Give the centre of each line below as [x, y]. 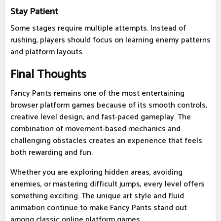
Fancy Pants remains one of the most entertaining [97, 94]
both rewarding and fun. [52, 153]
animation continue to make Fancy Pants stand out [99, 208]
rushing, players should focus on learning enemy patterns [110, 40]
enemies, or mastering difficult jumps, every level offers [108, 184]
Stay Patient [34, 12]
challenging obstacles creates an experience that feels [106, 141]
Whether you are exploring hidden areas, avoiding [96, 173]
